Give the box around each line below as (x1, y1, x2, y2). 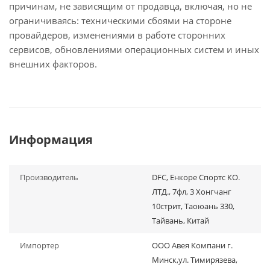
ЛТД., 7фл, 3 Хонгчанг (152, 186, 231, 197)
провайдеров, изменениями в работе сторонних (9, 29, 225, 41)
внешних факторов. (9, 58, 97, 70)
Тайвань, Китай (152, 215, 209, 226)
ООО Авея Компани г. (152, 240, 233, 251)
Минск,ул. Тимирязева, (152, 254, 237, 265)
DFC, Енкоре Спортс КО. (152, 172, 240, 183)
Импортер (20, 240, 59, 251)
